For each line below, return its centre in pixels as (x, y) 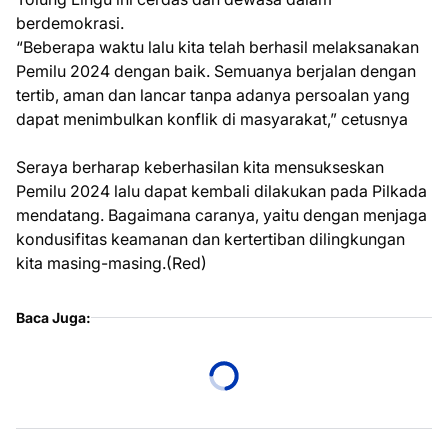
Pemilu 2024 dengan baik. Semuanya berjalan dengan (216, 70)
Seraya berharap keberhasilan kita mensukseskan (200, 166)
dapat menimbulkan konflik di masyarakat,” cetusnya (212, 118)
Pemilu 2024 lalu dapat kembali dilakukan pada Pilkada (221, 190)
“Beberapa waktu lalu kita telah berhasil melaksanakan (217, 46)
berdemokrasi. (70, 22)
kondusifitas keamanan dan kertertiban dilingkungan (210, 238)
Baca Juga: (53, 317)
